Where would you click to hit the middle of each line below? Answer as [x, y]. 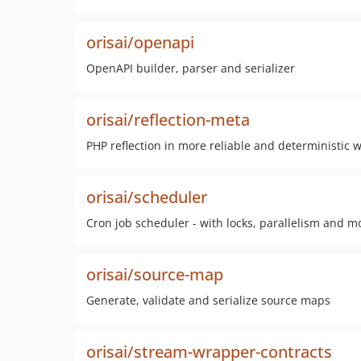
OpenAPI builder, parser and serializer [191, 68]
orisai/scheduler [147, 197]
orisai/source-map [155, 274]
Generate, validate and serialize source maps [208, 300]
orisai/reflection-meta [168, 120]
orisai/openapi [140, 42]
